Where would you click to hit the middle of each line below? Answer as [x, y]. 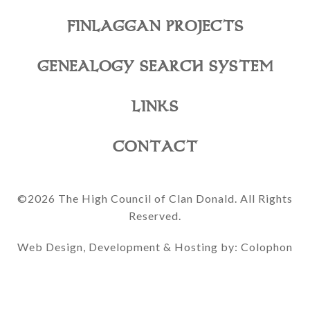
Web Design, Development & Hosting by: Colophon [155, 247]
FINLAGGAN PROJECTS [155, 26]
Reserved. [155, 216]
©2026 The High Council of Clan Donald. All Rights [155, 198]
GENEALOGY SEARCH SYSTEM [155, 66]
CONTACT [155, 147]
